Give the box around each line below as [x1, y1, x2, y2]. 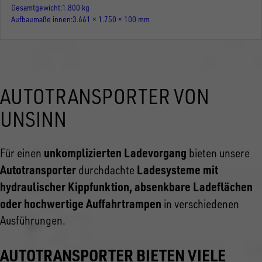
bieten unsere [187, 146, 250, 161]
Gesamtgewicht [11, 2, 60, 12]
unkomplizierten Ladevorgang [44, 145, 187, 161]
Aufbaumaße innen [11, 13, 71, 24]
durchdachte [76, 163, 137, 178]
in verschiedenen [161, 196, 239, 212]
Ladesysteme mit [137, 162, 218, 178]
